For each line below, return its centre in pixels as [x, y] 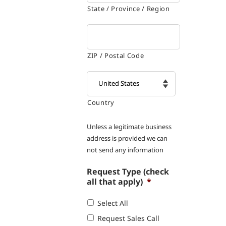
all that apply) [115, 181]
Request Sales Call [128, 218]
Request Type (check [128, 171]
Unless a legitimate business [129, 126]
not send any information [125, 150]
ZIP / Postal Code [116, 55]
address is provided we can [127, 138]
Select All [113, 203]
